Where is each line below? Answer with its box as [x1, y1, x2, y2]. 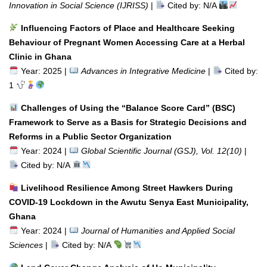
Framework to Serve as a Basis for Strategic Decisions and [9, 117, 247, 127]
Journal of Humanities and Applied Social [80, 225, 235, 235]
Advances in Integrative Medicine [80, 66, 206, 76]
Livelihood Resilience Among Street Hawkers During [20, 182, 233, 193]
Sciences [9, 240, 43, 250]
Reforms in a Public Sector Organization [9, 131, 172, 141]
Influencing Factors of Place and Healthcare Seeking [20, 23, 235, 33]
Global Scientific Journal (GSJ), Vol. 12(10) [80, 145, 242, 156]
